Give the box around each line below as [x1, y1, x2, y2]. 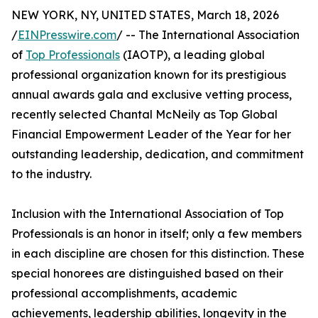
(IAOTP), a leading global [120, 48, 265, 62]
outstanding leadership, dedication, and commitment [11, 147, 304, 162]
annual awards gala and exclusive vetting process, [11, 87, 292, 102]
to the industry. [11, 167, 92, 182]
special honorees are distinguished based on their [11, 266, 283, 281]
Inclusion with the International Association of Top [11, 207, 284, 221]
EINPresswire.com [18, 28, 116, 43]
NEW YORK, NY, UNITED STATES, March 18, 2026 [11, 8, 279, 23]
